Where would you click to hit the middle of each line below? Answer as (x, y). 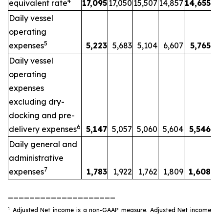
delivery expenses (43, 129)
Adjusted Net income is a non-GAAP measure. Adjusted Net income (111, 210)
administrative (36, 158)
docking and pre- (42, 115)
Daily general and (43, 144)
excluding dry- (37, 102)
